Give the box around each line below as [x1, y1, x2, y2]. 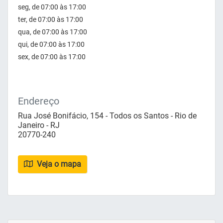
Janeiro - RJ [18, 120, 60, 130]
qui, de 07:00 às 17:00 [18, 40, 85, 48]
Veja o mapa [35, 159, 81, 169]
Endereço [18, 95, 59, 107]
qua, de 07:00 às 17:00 [18, 27, 87, 36]
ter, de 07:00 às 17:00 [18, 15, 83, 23]
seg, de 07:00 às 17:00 [18, 2, 86, 11]
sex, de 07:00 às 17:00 [18, 52, 86, 61]
